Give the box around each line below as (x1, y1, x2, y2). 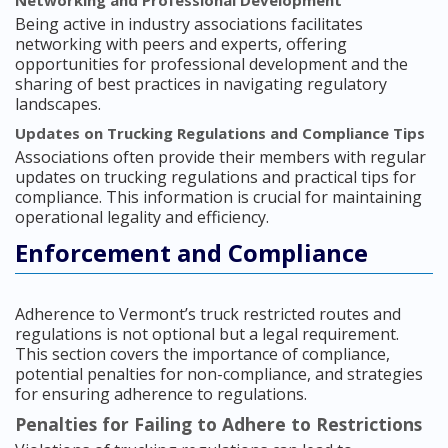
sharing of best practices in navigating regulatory (15, 73, 387, 96)
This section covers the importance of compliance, (15, 343, 390, 366)
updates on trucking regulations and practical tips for (15, 166, 416, 189)
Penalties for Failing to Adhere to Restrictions (15, 412, 422, 437)
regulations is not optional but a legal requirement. (15, 323, 399, 346)
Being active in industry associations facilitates (15, 13, 363, 36)
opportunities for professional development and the (15, 53, 408, 76)
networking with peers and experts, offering (15, 33, 347, 56)
